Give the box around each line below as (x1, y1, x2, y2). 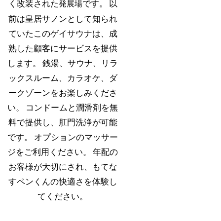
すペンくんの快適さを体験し (8, 176, 117, 187)
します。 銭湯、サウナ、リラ (7, 58, 118, 69)
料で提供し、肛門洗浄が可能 (8, 117, 117, 128)
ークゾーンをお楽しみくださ (8, 87, 117, 98)
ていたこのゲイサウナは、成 (8, 28, 117, 39)
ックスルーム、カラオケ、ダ (8, 73, 117, 83)
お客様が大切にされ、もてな (8, 161, 117, 172)
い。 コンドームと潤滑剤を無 (7, 102, 118, 113)
